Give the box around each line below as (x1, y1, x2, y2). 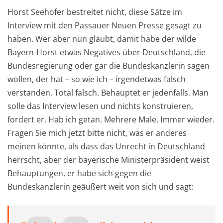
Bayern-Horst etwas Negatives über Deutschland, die (7, 46, 206, 58)
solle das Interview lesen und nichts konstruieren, (7, 100, 193, 111)
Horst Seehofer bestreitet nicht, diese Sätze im (7, 6, 182, 17)
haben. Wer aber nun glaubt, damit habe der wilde (7, 33, 196, 44)
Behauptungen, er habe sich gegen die (7, 167, 151, 179)
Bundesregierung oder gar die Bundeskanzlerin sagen (7, 60, 210, 71)
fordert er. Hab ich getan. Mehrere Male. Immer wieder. (7, 113, 215, 125)
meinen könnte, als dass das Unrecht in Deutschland (7, 140, 205, 152)
